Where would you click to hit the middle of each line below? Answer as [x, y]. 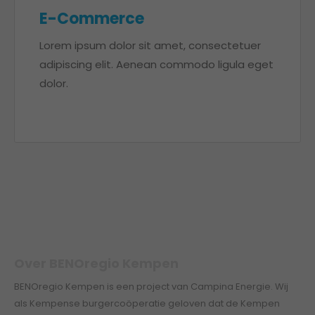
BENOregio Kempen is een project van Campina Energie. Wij [151, 287]
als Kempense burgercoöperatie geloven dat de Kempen [147, 303]
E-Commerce [92, 19]
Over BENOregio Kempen [96, 263]
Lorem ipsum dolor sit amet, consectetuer [150, 45]
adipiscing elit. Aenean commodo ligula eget [156, 64]
